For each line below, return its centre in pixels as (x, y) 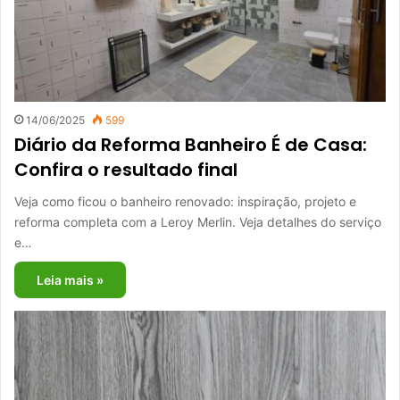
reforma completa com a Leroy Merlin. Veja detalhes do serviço (198, 222)
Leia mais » (70, 280)
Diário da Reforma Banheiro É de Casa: (191, 145)
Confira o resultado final (126, 170)
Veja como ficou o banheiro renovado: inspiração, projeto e (185, 202)
